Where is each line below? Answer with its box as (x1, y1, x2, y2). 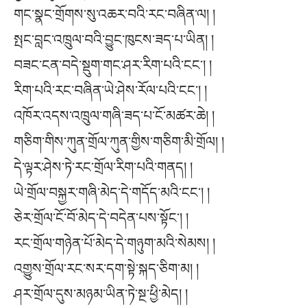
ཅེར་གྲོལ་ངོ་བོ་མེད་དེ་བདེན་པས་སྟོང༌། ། (14, 210, 188, 225)
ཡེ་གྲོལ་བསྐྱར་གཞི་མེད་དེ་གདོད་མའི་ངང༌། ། (14, 184, 210, 200)
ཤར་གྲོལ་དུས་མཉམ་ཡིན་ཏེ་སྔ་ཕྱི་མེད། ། (14, 286, 188, 302)
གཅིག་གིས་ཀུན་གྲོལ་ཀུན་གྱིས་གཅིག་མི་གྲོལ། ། (14, 134, 224, 149)
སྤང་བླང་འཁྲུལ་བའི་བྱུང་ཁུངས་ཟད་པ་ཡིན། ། (14, 32, 214, 47)
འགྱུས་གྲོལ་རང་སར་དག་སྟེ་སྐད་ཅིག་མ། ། (14, 260, 199, 276)
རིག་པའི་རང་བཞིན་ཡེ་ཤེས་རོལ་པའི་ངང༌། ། (14, 82, 207, 98)
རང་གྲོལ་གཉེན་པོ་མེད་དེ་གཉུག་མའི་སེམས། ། (14, 235, 215, 251)
